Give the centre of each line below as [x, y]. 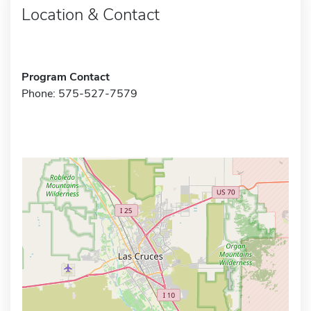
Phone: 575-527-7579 [79, 93]
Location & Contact [91, 14]
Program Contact [66, 77]
